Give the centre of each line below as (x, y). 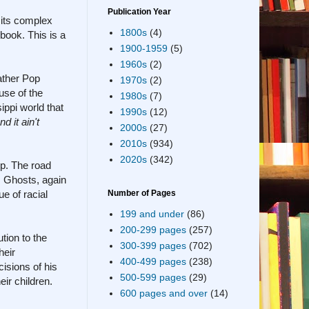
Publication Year (139, 11)
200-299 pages (153, 230)
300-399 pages (153, 246)
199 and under (152, 214)
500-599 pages (153, 278)
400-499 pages (153, 262)
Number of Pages (142, 193)
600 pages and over (163, 293)
